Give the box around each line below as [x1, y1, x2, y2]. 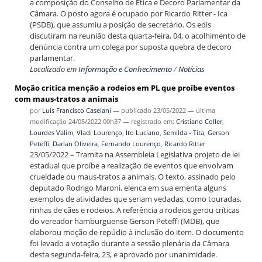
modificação [29, 116, 67, 126]
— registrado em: [122, 116, 176, 126]
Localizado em [29, 63, 77, 74]
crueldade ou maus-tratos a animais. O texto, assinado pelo [29, 171, 236, 182]
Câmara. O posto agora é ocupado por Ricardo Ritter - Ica [29, 8, 227, 19]
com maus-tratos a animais [14, 93, 118, 104]
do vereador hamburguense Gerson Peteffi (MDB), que [29, 215, 219, 226]
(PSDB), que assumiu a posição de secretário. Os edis [29, 19, 211, 30]
